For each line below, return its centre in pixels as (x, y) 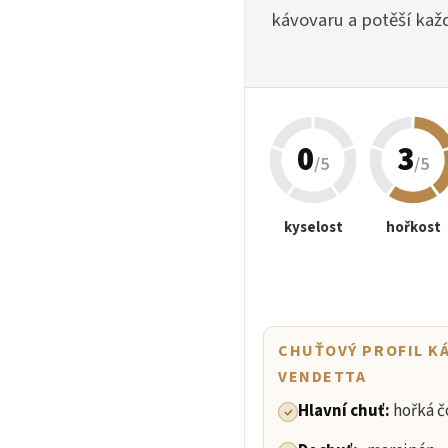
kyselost (313, 228)
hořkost (413, 228)
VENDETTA (322, 377)
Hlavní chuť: (345, 411)
